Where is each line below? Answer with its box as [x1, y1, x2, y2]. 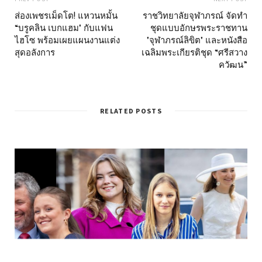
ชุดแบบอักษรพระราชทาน [150, 22, 247, 34]
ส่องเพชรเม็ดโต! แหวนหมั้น [15, 9, 118, 22]
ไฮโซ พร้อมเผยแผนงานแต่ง [15, 34, 120, 46]
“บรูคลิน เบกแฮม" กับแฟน [15, 22, 113, 34]
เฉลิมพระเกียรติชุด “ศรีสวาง [142, 46, 247, 58]
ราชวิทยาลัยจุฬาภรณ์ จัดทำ [143, 9, 247, 22]
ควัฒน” [219, 58, 247, 71]
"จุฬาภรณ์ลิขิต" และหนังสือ [147, 34, 247, 46]
